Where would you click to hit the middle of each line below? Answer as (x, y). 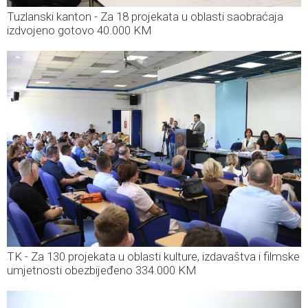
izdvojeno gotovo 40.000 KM (79, 30)
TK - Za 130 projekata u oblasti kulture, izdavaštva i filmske (153, 256)
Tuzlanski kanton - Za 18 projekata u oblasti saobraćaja (145, 16)
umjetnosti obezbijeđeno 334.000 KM (102, 270)
